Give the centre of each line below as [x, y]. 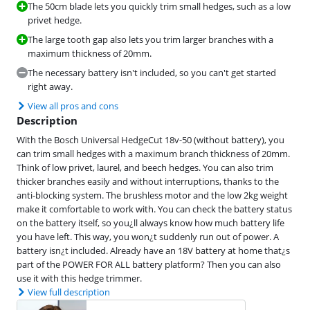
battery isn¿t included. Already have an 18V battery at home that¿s [153, 250]
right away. [50, 86]
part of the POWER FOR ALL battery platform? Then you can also [149, 264]
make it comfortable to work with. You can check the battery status [154, 209]
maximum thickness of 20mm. [90, 53]
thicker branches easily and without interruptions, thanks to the [148, 181]
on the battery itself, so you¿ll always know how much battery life [151, 223]
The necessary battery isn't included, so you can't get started [152, 73]
